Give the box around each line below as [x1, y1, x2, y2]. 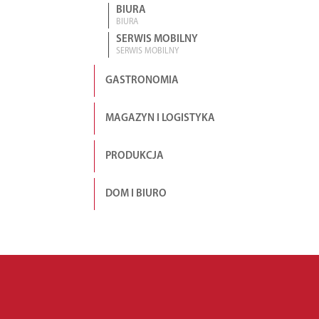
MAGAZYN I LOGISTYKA [105, 113, 215, 124]
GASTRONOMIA [105, 75, 179, 86]
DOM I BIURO [105, 189, 167, 199]
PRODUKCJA [105, 151, 164, 162]
